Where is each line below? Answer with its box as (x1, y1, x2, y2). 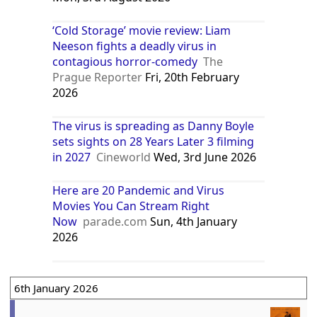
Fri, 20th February (142, 69, 240, 85)
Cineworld (96, 149, 151, 165)
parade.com (83, 213, 148, 229)
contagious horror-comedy (52, 53, 198, 69)
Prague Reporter (52, 69, 143, 85)
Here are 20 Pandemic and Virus (52, 182, 225, 198)
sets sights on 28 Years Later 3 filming (52, 133, 255, 149)
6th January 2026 (14, 280, 99, 295)
